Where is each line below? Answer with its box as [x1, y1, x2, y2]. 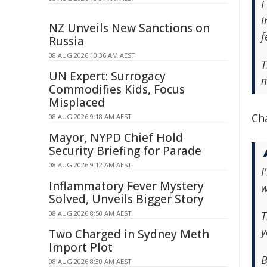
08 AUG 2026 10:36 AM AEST [49, 51, 135, 60]
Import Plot [49, 240, 113, 255]
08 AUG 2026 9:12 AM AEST [49, 160, 132, 169]
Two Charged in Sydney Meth [49, 226, 209, 242]
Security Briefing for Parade [49, 143, 201, 159]
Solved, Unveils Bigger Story [49, 191, 204, 207]
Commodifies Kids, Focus [49, 82, 185, 97]
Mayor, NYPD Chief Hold [49, 130, 183, 145]
